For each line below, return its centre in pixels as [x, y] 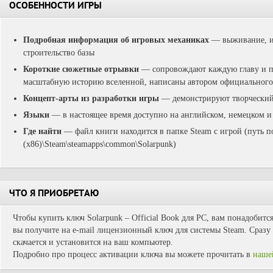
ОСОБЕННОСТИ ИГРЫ [55, 7]
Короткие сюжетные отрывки [82, 69]
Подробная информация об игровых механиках [116, 40]
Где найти [44, 131]
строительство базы [59, 53]
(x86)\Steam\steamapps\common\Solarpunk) [100, 144]
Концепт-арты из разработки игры [91, 98]
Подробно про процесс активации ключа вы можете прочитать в [133, 254]
